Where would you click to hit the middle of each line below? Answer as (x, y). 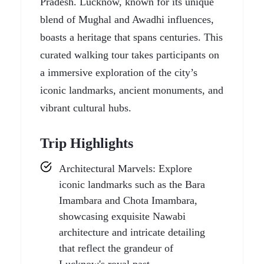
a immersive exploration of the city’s (119, 72)
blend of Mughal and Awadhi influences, (127, 19)
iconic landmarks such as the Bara (132, 184)
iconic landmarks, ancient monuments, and (132, 90)
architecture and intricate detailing (132, 232)
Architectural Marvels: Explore (126, 169)
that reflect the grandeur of (116, 248)
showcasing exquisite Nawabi (122, 216)
